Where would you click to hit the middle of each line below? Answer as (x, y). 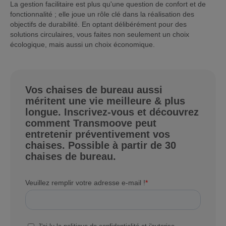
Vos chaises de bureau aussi (94, 90)
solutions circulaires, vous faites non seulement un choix (100, 34)
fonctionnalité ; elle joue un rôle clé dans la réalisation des (102, 14)
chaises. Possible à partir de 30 (101, 145)
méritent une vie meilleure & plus (105, 101)
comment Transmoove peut (91, 123)
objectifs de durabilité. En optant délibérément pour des (98, 24)
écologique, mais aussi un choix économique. (82, 44)
